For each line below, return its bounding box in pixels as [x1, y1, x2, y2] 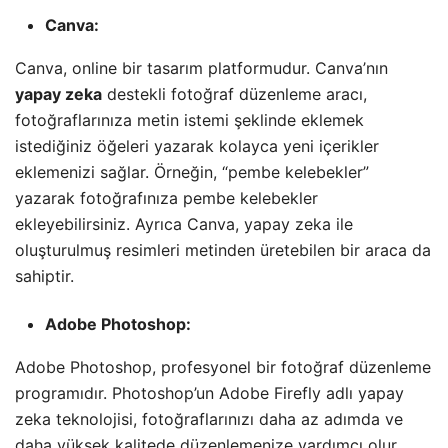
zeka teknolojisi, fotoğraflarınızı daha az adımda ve [15, 409, 403, 430]
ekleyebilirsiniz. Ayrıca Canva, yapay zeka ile [15, 214, 353, 235]
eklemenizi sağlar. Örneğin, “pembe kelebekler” [15, 162, 369, 183]
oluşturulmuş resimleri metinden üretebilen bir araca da [15, 240, 431, 261]
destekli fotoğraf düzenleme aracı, [102, 84, 367, 105]
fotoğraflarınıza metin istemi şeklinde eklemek [15, 110, 364, 131]
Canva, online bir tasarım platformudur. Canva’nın [15, 58, 388, 79]
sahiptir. [15, 266, 74, 287]
